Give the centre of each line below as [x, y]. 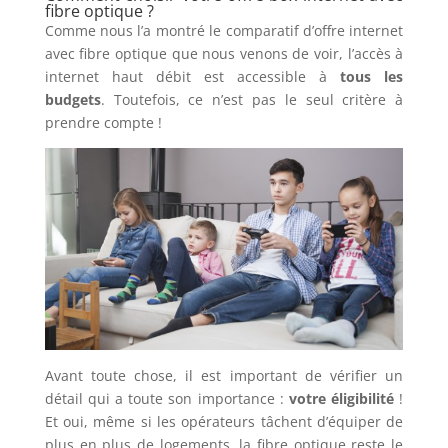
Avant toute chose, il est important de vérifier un [224, 376]
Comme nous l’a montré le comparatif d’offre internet [224, 31]
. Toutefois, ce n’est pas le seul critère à [252, 100]
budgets [72, 100]
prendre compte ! [103, 123]
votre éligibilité [339, 399]
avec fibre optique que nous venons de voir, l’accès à [224, 54]
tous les [365, 77]
